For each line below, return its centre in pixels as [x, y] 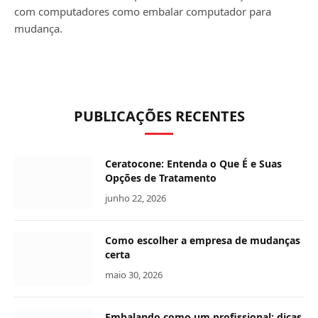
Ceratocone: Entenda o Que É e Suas [193, 163]
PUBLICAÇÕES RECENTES [159, 116]
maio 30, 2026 [134, 274]
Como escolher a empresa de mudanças [203, 240]
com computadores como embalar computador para [143, 11]
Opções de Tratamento [161, 177]
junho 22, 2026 [136, 198]
